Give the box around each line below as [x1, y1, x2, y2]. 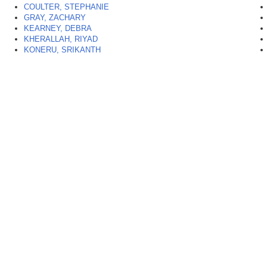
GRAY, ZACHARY [24, 13, 86, 23]
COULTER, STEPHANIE [24, 2, 109, 12]
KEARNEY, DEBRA [24, 24, 92, 33]
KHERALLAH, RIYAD [24, 35, 98, 44]
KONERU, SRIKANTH [24, 45, 101, 55]
